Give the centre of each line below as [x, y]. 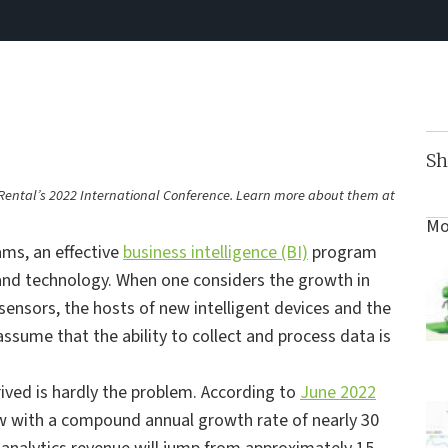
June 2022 [338, 392]
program [342, 252]
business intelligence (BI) [215, 252]
